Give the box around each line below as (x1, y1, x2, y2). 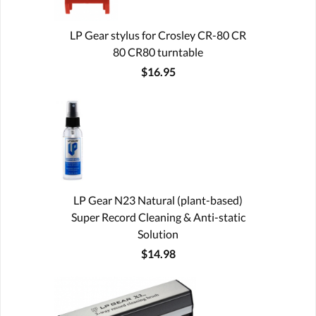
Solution (138, 226, 178, 241)
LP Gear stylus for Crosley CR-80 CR (70, 28, 246, 42)
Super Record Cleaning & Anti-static (71, 209, 245, 224)
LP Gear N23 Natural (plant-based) (73, 193, 243, 207)
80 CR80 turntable (113, 44, 203, 59)
